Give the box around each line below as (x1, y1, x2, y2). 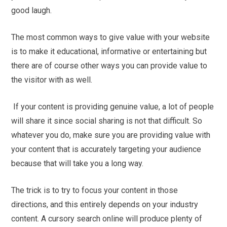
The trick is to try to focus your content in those (11, 185, 178, 195)
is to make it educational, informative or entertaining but (11, 46, 207, 56)
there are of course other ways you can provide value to (11, 60, 208, 70)
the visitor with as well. (11, 74, 93, 85)
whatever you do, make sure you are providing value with (11, 130, 211, 140)
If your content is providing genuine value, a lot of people (11, 101, 214, 111)
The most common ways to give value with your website (11, 32, 210, 42)
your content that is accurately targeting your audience (11, 144, 202, 154)
